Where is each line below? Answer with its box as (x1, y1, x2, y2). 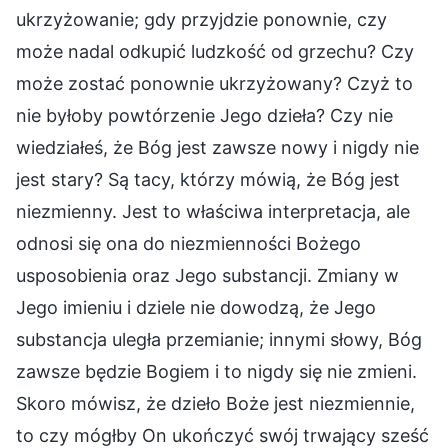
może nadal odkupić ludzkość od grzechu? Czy (16, 40, 414, 62)
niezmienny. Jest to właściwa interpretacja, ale (16, 200, 410, 222)
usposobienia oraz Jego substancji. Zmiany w (16, 264, 399, 286)
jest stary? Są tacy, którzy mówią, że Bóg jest (16, 168, 400, 190)
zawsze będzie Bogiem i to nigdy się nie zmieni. (16, 360, 417, 382)
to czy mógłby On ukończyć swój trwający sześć (16, 424, 429, 446)
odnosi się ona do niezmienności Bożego (16, 232, 361, 254)
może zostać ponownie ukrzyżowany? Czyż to (16, 72, 413, 94)
